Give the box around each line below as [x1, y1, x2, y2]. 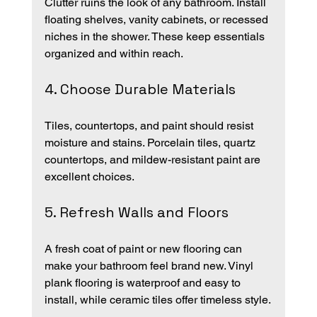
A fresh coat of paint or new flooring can [44, 241, 245, 255]
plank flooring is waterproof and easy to [44, 275, 243, 289]
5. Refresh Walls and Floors [44, 202, 229, 221]
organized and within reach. [44, 46, 183, 60]
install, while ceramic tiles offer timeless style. [44, 292, 271, 306]
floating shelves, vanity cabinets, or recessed [44, 12, 271, 26]
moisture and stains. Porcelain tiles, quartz [44, 135, 258, 149]
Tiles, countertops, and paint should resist [44, 118, 256, 132]
